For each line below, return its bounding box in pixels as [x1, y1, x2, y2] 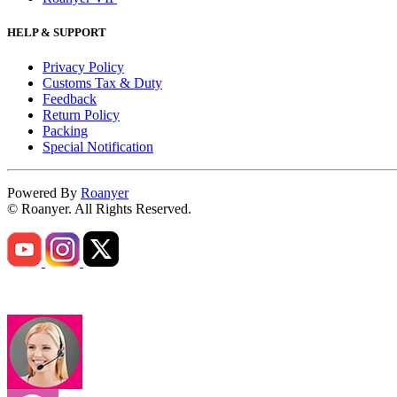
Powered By [7, 185, 81, 201]
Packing [43, 123, 88, 139]
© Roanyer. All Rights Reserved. [7, 201, 191, 217]
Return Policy [43, 107, 120, 123]
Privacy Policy [43, 59, 124, 75]
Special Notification [43, 139, 153, 155]
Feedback [43, 91, 97, 107]
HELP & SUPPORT [7, 26, 106, 40]
